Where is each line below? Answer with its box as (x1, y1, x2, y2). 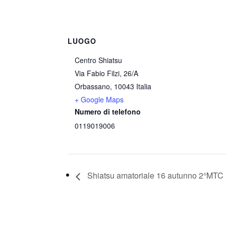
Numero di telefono (75, 106, 141, 117)
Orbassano (75, 81, 110, 91)
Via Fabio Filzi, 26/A (75, 68, 139, 78)
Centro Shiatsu (75, 54, 123, 65)
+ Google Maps (75, 94, 124, 104)
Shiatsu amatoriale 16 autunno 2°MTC (85, 169, 224, 182)
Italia (136, 81, 152, 91)
